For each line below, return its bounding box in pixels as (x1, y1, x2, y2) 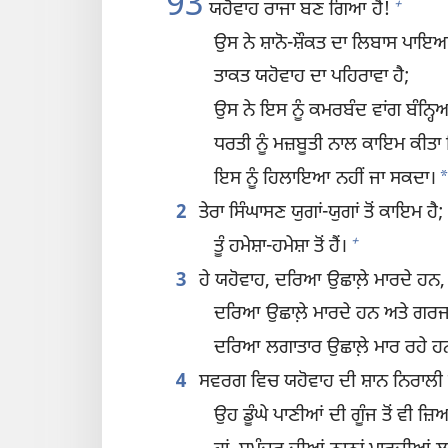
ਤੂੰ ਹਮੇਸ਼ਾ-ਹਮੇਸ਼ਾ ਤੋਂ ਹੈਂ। (214, 234, 348, 260)
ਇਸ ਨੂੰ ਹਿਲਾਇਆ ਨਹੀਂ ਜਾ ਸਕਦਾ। (214, 166, 437, 192)
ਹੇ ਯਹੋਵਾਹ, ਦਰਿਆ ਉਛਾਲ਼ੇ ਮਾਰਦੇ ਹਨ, (193, 268, 445, 294)
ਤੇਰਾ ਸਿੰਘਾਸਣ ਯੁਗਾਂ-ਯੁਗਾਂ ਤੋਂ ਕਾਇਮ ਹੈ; (193, 200, 444, 226)
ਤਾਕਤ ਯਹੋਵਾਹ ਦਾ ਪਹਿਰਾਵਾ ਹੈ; (214, 65, 411, 91)
